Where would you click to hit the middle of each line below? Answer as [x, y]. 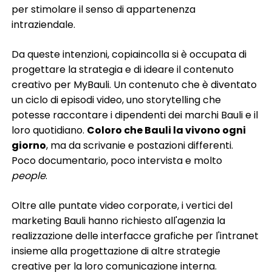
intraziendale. [44, 24]
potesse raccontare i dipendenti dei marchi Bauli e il [135, 115]
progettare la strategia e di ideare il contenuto [123, 69]
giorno [29, 145]
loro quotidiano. [49, 130]
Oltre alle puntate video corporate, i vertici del [122, 205]
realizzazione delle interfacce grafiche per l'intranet [135, 236]
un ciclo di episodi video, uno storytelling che [117, 100]
